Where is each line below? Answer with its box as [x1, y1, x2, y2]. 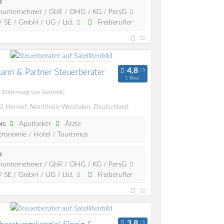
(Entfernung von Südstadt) [1, 89, 64, 95]
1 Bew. [125, 75, 140, 80]
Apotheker [17, 120, 51, 128]
